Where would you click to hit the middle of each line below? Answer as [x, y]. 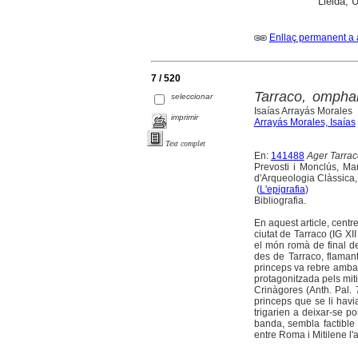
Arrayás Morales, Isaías [304, 122]
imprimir [185, 117]
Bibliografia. [280, 200]
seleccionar [192, 97]
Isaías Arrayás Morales [303, 111]
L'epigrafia [282, 189]
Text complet [185, 144]
